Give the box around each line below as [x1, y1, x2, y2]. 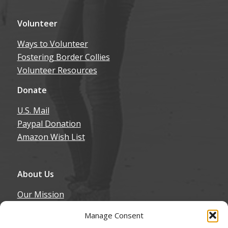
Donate [17, 84, 47, 96]
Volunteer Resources [17, 64, 97, 76]
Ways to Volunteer [17, 38, 88, 49]
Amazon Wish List [17, 131, 85, 142]
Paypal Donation [17, 118, 81, 129]
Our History [17, 202, 62, 213]
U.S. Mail [17, 104, 49, 116]
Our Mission [17, 188, 64, 200]
